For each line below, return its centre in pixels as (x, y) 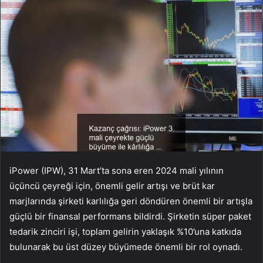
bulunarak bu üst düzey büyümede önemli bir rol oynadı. (126, 247)
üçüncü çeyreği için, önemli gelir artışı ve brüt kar (112, 186)
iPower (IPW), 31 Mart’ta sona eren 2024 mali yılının (117, 171)
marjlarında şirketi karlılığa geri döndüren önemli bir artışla (131, 201)
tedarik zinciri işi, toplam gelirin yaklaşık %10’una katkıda (125, 232)
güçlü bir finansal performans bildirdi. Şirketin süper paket (130, 217)
